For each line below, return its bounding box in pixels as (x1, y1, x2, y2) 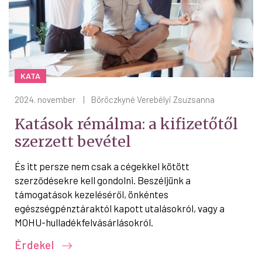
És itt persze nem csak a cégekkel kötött (15, 160, 189, 172)
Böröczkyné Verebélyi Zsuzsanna (91, 94, 215, 105)
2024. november (15, 94, 75, 105)
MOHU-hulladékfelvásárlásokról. (15, 216, 153, 228)
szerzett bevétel (15, 132, 131, 151)
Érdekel (15, 237, 57, 251)
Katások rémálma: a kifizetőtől (15, 114, 238, 133)
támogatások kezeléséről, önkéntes (15, 188, 168, 200)
